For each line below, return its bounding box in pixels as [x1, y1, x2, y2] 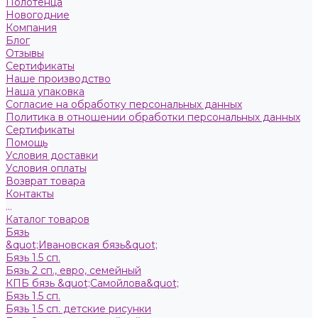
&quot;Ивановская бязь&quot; [6, 238, 158, 251]
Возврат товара [6, 175, 85, 187]
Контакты [6, 187, 54, 200]
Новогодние [6, 9, 70, 21]
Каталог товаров [6, 213, 89, 226]
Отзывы [6, 47, 44, 60]
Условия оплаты [6, 162, 87, 175]
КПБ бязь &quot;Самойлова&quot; [6, 277, 179, 290]
